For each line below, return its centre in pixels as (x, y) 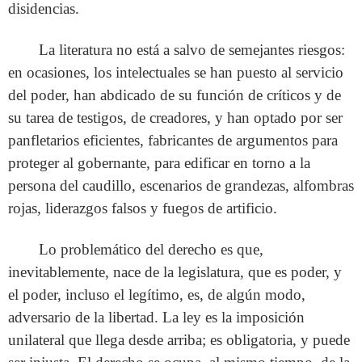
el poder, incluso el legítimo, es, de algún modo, (157, 295)
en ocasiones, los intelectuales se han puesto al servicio (176, 73)
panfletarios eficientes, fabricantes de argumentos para (173, 141)
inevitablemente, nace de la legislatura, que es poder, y (175, 272)
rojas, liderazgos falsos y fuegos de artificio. (143, 208)
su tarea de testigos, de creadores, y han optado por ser (175, 118)
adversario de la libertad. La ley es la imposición (156, 318)
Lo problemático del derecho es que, (152, 250)
